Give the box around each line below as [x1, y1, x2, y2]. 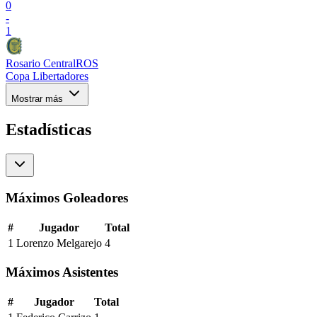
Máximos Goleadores [6, 190, 128, 205]
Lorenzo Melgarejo [16, 236, 102, 249]
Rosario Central [6, 57, 76, 70]
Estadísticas [6, 120, 91, 139]
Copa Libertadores [6, 70, 88, 83]
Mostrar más [11, 93, 66, 105]
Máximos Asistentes [6, 265, 118, 280]
